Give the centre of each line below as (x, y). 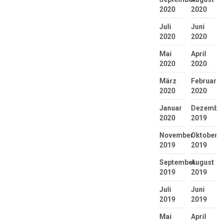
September (177, 163)
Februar (203, 81)
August (202, 163)
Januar (170, 108)
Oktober (204, 135)
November (176, 135)
